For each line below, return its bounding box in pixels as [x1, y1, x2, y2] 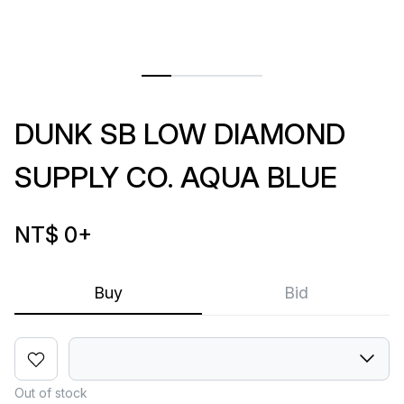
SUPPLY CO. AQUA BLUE [14, 160, 337, 195]
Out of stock [14, 385, 87, 400]
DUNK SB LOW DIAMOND [14, 116, 345, 151]
